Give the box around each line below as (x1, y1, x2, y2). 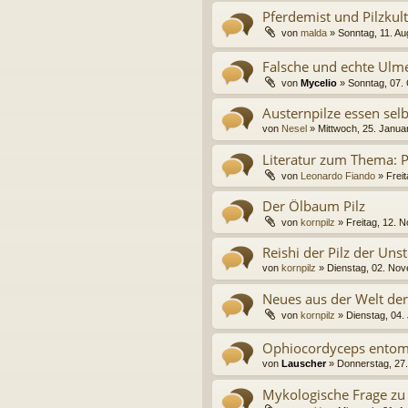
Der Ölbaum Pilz (262, 196, 365, 215)
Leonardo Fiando (301, 169, 375, 181)
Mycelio (301, 76, 337, 88)
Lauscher (281, 358, 326, 370)
